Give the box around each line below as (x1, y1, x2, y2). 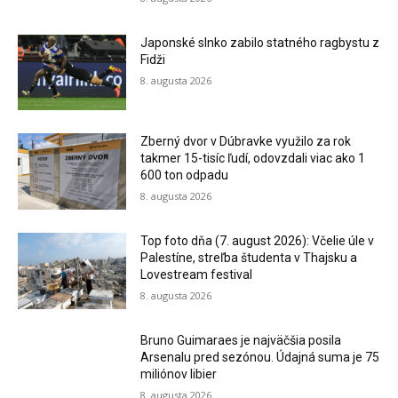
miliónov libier (140, 366, 218, 381)
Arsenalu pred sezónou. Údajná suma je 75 (140, 349, 380, 364)
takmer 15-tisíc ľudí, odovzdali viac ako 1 (140, 151, 366, 166)
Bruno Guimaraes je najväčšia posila (140, 332, 342, 347)
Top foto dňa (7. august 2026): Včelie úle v (140, 234, 375, 249)
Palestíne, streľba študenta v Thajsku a (140, 251, 358, 266)
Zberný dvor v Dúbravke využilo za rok (140, 134, 352, 149)
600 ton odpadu (140, 168, 229, 183)
